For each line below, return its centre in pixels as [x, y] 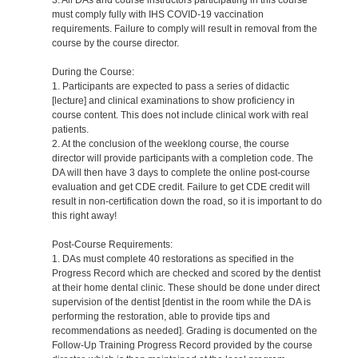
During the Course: [93, 72]
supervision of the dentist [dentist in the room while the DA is [181, 302]
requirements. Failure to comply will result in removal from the [184, 28]
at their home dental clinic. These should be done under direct [185, 287]
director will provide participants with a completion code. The [182, 158]
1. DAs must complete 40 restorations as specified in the [173, 259]
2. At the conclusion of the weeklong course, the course [170, 143]
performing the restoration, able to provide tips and [161, 316]
